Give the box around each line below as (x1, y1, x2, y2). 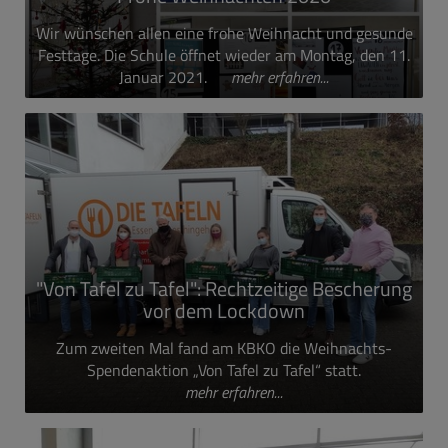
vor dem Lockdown (143, 295, 305, 326)
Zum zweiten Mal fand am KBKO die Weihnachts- (56, 336, 392, 360)
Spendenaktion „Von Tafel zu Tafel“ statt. (87, 358, 361, 382)
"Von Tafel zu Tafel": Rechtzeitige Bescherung (36, 273, 412, 304)
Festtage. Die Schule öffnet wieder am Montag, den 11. (38, 43, 410, 67)
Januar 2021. (119, 65, 211, 89)
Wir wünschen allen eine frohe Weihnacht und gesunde (35, 21, 413, 45)
